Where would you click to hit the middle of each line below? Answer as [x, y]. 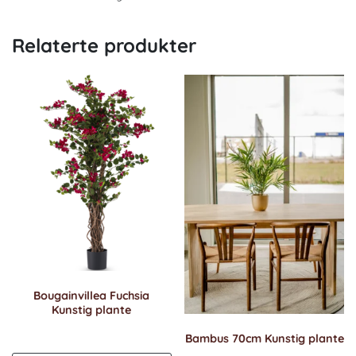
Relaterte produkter [104, 46]
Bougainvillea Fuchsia [92, 295]
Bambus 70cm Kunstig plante [264, 338]
